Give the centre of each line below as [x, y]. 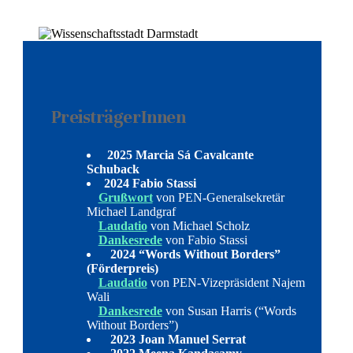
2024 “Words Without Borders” [192, 255]
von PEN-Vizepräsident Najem [226, 283]
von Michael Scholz [198, 226]
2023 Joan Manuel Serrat [175, 340]
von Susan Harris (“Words [229, 311]
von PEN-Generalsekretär [218, 198]
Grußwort [125, 198]
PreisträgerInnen [118, 117]
